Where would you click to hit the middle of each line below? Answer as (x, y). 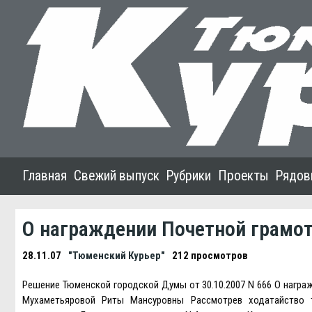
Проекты (243, 176)
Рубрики (189, 176)
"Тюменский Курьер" (117, 256)
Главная (45, 176)
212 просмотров (210, 256)
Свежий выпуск (117, 176)
